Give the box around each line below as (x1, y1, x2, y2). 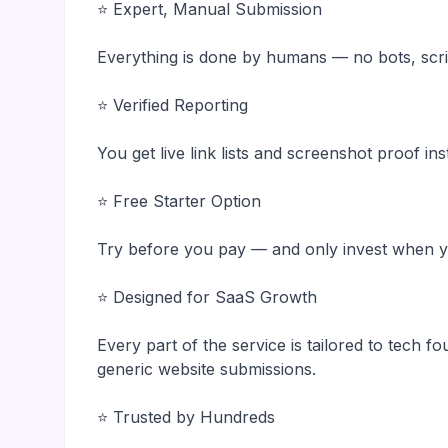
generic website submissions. (97, 359, 316, 379)
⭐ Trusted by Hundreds (97, 407, 275, 427)
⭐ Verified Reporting (97, 95, 248, 115)
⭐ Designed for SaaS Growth (97, 287, 317, 307)
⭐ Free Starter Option (97, 191, 261, 211)
